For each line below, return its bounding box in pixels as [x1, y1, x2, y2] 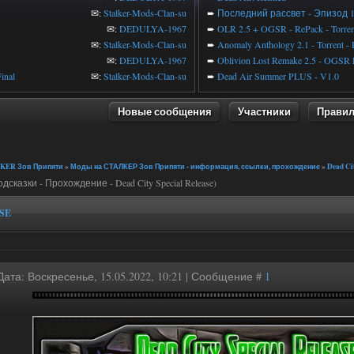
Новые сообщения [118, 104, 212, 119]
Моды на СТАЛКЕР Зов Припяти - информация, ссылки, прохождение [70, 161, 320, 171]
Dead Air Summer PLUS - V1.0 [217, 70, 339, 82]
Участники [238, 104, 291, 119]
